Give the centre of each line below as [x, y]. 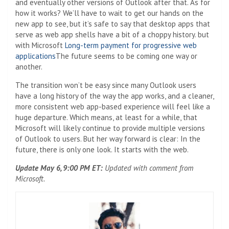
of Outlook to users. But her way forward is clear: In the [108, 139]
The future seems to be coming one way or [127, 56]
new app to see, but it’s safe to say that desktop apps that [113, 24]
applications [36, 56]
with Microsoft [40, 45]
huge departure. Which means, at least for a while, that [106, 117]
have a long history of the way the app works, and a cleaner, [114, 96]
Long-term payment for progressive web [131, 45]
